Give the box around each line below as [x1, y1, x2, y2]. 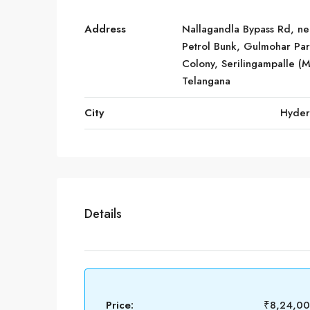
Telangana [182, 73, 230, 89]
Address [84, 21, 126, 37]
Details [84, 205, 122, 223]
